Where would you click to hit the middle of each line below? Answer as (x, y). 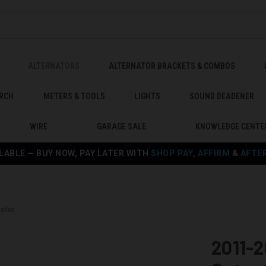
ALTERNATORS (54, 66)
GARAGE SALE (121, 126)
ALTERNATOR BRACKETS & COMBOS (172, 66)
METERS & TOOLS (74, 96)
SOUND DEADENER (222, 96)
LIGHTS (147, 96)
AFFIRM (214, 153)
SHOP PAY (172, 153)
